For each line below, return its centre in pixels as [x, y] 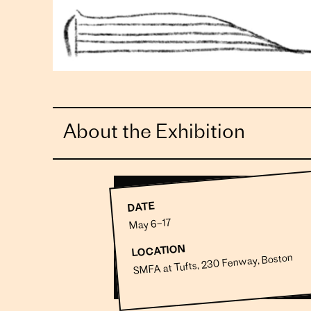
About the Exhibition [154, 134]
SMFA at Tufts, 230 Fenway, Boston [213, 264]
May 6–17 [150, 225]
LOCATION [158, 251]
